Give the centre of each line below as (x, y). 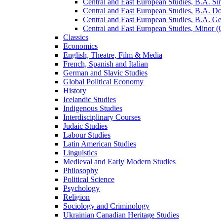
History (75, 90)
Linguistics (80, 152)
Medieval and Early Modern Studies (119, 161)
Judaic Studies (85, 126)
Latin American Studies (100, 144)
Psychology (81, 188)
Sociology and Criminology (106, 206)
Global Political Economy (103, 81)
